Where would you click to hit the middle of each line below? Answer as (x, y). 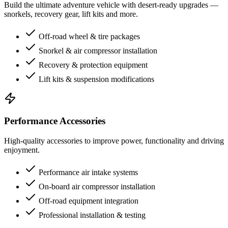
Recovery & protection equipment (93, 65)
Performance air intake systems (88, 172)
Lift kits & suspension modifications (96, 79)
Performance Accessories (55, 121)
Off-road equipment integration (89, 201)
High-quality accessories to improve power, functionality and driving (114, 140)
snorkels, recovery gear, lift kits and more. (71, 14)
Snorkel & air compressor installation (98, 50)
